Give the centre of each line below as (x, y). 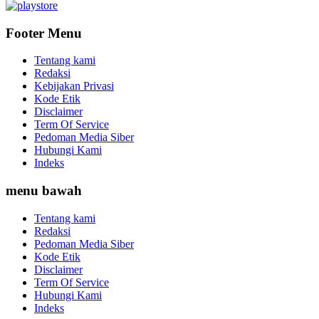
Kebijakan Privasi (74, 86)
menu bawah (44, 191)
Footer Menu (44, 33)
